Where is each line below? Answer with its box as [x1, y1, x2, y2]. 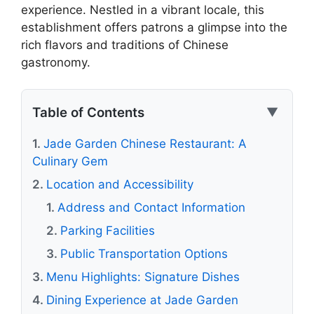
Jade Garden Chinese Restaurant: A [43, 137, 247, 151]
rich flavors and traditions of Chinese [21, 37, 228, 52]
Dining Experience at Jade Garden [46, 293, 238, 307]
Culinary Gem [32, 154, 108, 168]
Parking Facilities [60, 224, 155, 238]
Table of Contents [32, 104, 144, 121]
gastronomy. [21, 55, 90, 69]
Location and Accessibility [46, 177, 193, 191]
